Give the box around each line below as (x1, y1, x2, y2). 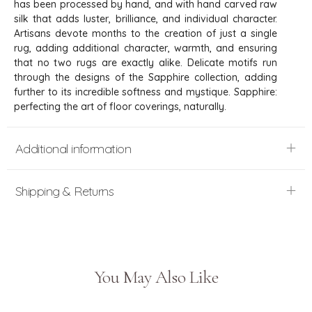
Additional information (15, 140, 132, 157)
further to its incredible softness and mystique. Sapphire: (14, 85, 277, 98)
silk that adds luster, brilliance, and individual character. (14, 12, 277, 25)
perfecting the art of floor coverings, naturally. (14, 100, 226, 113)
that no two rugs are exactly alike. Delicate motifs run (14, 56, 277, 69)
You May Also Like (94, 265, 218, 288)
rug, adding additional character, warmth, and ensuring (14, 41, 277, 54)
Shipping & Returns (15, 182, 114, 199)
